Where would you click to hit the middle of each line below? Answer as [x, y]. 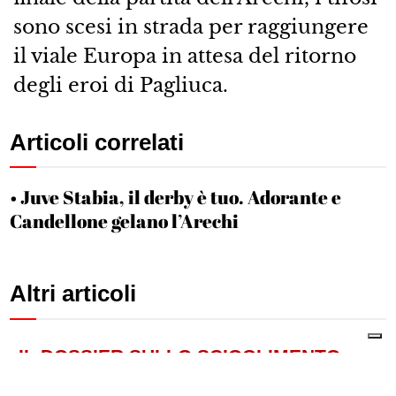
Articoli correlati [97, 142]
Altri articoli [73, 294]
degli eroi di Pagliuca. [120, 85]
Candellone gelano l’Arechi [125, 221]
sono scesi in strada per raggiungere [190, 27]
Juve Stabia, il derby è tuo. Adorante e [181, 198]
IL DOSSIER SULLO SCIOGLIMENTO [180, 355]
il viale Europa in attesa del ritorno [184, 56]
